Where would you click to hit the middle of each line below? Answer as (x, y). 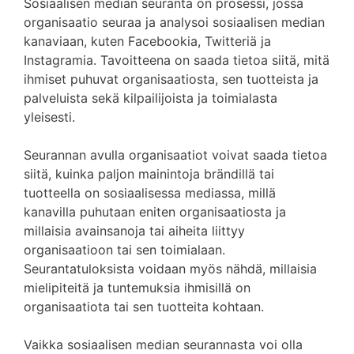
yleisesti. (49, 117)
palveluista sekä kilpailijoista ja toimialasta (151, 98)
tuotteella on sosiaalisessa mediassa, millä (150, 193)
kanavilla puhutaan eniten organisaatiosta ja (155, 212)
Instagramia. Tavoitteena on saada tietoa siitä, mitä (177, 60)
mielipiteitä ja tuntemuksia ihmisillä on (137, 288)
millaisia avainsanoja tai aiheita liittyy (134, 231)
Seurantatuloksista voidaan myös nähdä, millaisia (170, 269)
